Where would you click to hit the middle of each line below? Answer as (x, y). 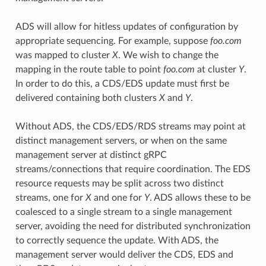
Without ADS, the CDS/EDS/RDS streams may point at (130, 126)
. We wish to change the (168, 55)
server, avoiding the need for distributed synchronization (133, 226)
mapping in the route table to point (89, 69)
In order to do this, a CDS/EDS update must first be (122, 83)
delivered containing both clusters (87, 98)
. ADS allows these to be (200, 197)
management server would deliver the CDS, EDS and (124, 254)
